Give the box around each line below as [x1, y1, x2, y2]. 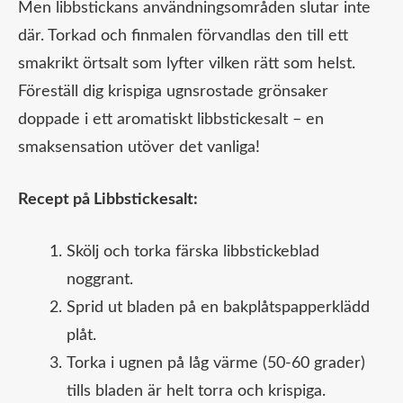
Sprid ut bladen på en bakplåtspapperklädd [67, 300, 370, 317]
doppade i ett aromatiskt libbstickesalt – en [18, 112, 324, 129]
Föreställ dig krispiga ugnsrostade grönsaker [18, 84, 328, 101]
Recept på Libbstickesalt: [18, 192, 198, 209]
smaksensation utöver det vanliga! [18, 139, 260, 157]
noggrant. [67, 272, 133, 289]
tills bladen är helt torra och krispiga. [67, 383, 326, 400]
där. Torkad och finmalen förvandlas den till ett [18, 28, 348, 45]
